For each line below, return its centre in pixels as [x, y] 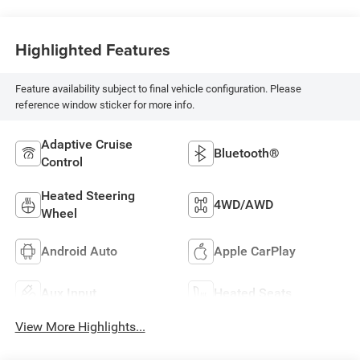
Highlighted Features [92, 49]
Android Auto [79, 251]
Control [61, 162]
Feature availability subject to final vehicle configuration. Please [158, 88]
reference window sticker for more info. [104, 104]
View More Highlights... [80, 327]
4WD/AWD [243, 204]
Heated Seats [253, 292]
